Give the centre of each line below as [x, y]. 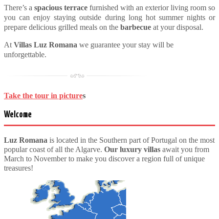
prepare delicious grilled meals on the [62, 27]
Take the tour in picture [43, 96]
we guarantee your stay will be [125, 45]
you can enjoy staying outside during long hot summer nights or [109, 18]
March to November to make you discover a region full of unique [104, 158]
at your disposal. [177, 27]
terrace [77, 8]
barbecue [136, 27]
